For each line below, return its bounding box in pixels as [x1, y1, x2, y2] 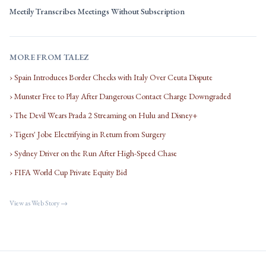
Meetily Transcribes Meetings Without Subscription [9, 6, 185, 17]
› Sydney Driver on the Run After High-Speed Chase [9, 148, 177, 159]
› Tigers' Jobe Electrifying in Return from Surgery [9, 129, 166, 140]
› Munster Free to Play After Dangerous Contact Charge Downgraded [9, 91, 231, 102]
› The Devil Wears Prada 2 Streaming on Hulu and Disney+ [9, 110, 198, 121]
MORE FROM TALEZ [9, 52, 88, 62]
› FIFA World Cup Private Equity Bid [9, 167, 127, 178]
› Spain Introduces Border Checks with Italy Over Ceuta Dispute [9, 72, 213, 83]
